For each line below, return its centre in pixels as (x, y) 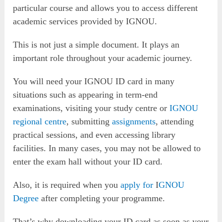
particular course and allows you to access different (106, 8)
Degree (26, 198)
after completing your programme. (102, 198)
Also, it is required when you (67, 185)
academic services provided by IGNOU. (85, 21)
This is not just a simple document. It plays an (96, 44)
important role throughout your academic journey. (103, 58)
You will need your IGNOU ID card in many (94, 81)
